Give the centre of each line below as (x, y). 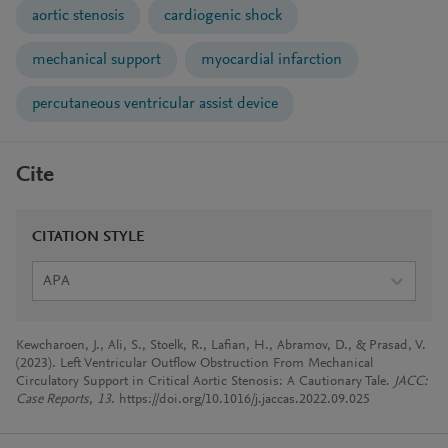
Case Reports (52, 400)
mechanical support (96, 60)
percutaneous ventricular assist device (155, 104)
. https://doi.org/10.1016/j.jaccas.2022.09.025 (240, 400)
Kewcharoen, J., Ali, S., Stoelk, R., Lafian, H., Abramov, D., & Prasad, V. (221, 346)
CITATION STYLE (88, 237)
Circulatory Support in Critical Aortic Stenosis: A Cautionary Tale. (205, 382)
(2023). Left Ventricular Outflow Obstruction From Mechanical (194, 364)
